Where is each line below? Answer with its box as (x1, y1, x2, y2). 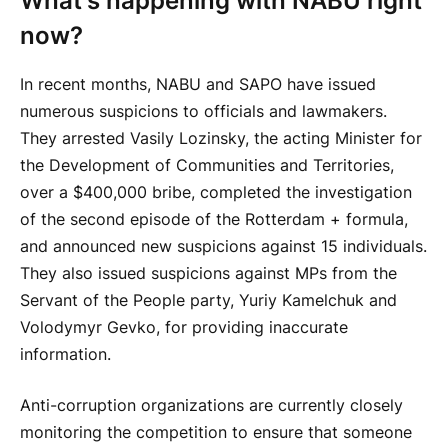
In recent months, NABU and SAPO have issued (20, 74, 376, 94)
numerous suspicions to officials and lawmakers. (20, 101, 387, 121)
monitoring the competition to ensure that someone (20, 423, 412, 443)
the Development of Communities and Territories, (20, 155, 394, 175)
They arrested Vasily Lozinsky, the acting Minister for (20, 128, 422, 148)
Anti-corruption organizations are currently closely (20, 396, 403, 416)
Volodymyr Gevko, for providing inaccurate (20, 317, 348, 337)
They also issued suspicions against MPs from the (20, 263, 397, 283)
